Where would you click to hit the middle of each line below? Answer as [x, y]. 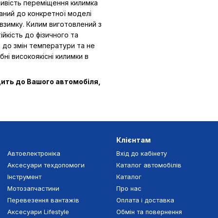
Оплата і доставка [145, 200]
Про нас [129, 189]
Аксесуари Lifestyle [38, 212]
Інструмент [24, 177]
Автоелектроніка [34, 154]
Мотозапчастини [33, 189]
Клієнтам [134, 140]
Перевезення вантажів [43, 200]
